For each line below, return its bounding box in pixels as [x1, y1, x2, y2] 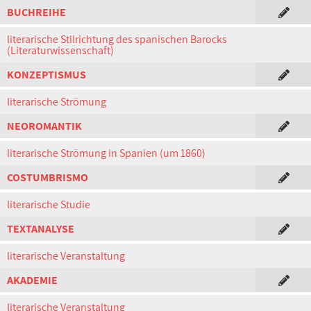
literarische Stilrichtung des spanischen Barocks [7, 32, 227, 47]
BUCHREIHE [7, 5, 66, 19]
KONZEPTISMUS [7, 67, 86, 82]
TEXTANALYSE [7, 221, 74, 236]
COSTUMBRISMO [7, 170, 88, 185]
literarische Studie [7, 197, 90, 212]
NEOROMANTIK [7, 119, 82, 133]
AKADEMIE [7, 273, 58, 287]
